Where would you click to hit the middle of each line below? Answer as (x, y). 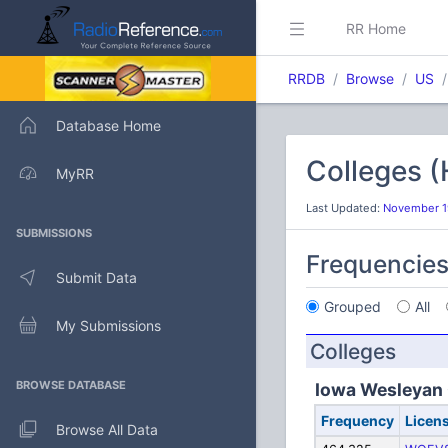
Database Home (108, 125)
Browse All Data (107, 429)
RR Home (376, 28)
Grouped (352, 306)
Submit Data (96, 277)
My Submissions (108, 325)
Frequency (357, 420)
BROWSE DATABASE (71, 385)
